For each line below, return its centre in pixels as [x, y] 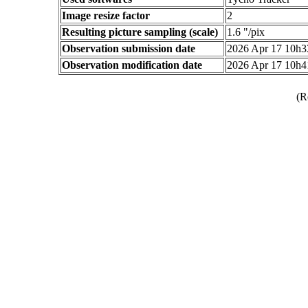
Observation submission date [129, 48]
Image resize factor [106, 15]
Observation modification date [132, 65]
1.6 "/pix [246, 32]
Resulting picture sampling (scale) [140, 32]
